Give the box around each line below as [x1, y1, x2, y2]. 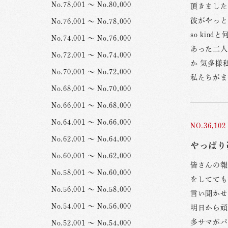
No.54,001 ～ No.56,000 [51, 203, 131, 210]
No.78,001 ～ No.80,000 [51, 1, 131, 8]
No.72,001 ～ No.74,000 [51, 51, 131, 59]
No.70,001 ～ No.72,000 [51, 68, 131, 75]
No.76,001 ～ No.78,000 [51, 18, 131, 25]
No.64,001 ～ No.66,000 [51, 119, 131, 126]
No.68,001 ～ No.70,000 [51, 85, 131, 92]
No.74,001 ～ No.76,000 [51, 35, 131, 42]
